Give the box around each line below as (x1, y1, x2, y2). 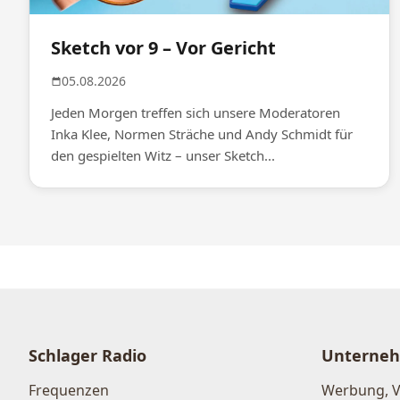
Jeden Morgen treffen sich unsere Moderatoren (51, 103, 340, 121)
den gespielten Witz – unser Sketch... (51, 146, 275, 164)
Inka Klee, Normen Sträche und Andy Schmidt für (51, 124, 353, 143)
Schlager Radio (29, 344, 146, 366)
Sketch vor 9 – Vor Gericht (51, 35, 276, 60)
